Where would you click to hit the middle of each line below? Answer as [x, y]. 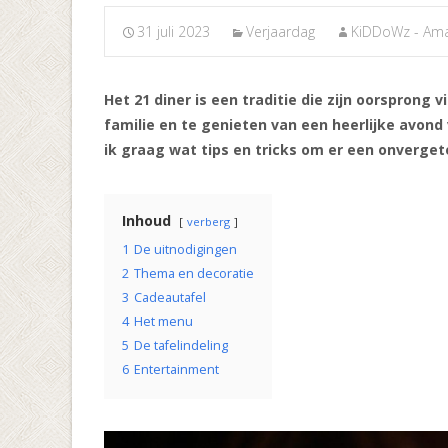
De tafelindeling [181, 345]
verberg [208, 221]
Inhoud [146, 220]
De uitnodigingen [185, 249]
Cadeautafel [170, 297]
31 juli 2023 [173, 31]
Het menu [163, 321]
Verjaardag [280, 31]
